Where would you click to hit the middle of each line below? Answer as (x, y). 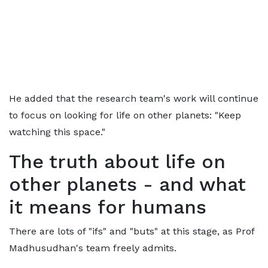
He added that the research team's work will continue (134, 98)
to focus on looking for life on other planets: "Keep (125, 115)
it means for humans (108, 207)
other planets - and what (127, 184)
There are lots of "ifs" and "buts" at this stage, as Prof (132, 231)
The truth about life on (117, 162)
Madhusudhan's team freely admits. (93, 248)
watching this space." (57, 132)
